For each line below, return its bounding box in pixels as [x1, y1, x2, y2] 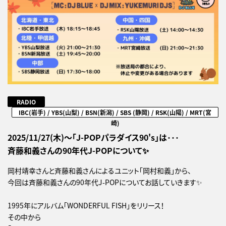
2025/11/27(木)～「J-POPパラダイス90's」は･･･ [8, 131, 179, 143]
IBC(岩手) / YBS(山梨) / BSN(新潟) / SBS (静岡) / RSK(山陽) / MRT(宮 [19, 107, 211, 117]
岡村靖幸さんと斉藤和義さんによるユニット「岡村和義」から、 [8, 165, 191, 176]
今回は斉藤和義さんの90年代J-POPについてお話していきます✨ [8, 177, 202, 187]
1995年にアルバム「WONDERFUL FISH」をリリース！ [8, 200, 164, 210]
